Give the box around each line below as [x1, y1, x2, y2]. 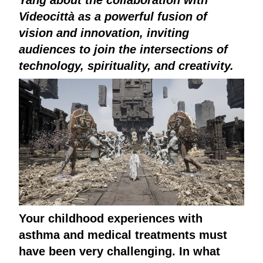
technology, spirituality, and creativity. [19, 59, 234, 72]
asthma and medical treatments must [19, 228, 227, 241]
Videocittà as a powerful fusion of [19, 9, 207, 23]
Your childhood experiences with [19, 211, 203, 225]
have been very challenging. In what [19, 244, 220, 258]
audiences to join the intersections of [19, 42, 228, 56]
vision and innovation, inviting [19, 26, 189, 39]
